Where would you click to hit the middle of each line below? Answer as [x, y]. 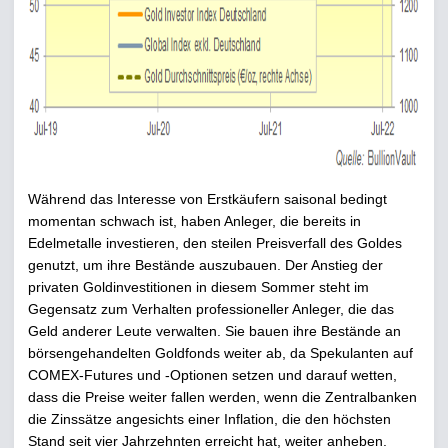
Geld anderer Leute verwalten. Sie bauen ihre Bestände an [214, 331]
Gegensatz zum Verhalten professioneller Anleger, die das [211, 309]
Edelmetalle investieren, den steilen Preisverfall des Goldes [215, 243]
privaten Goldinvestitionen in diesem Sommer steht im [198, 287]
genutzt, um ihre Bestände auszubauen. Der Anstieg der [205, 265]
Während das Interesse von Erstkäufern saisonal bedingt [207, 199]
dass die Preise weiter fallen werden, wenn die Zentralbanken [222, 397]
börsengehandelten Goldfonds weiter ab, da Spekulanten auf [220, 353]
